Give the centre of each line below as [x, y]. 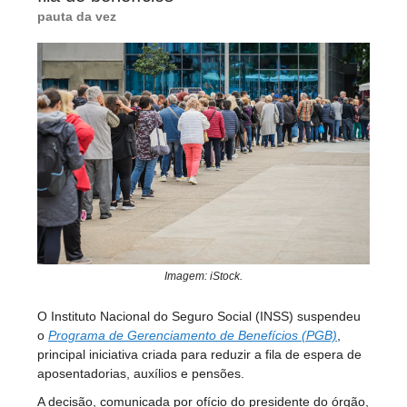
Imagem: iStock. [203, 276]
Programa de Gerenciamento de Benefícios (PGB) [193, 335]
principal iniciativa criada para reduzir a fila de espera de [199, 354]
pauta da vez [77, 16]
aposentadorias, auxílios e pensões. [141, 373]
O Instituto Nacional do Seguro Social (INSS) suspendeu [199, 316]
